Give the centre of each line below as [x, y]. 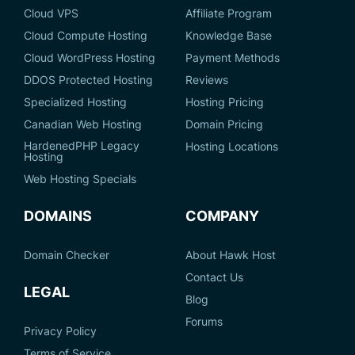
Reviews [207, 80]
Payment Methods [233, 58]
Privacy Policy [60, 331]
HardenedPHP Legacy [82, 146]
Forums [204, 322]
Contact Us [214, 277]
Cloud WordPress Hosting [90, 58]
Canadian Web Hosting [83, 124]
